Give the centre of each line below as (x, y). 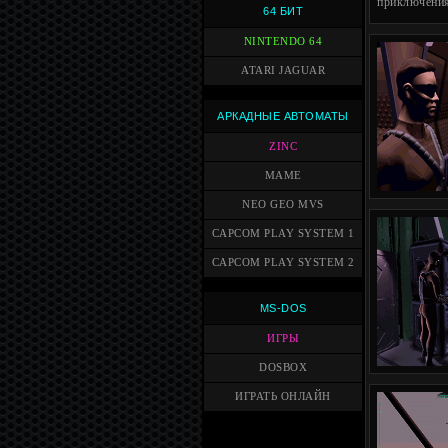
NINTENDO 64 (283, 41)
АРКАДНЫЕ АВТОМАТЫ (283, 116)
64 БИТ (283, 11)
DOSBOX (283, 367)
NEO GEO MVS (283, 204)
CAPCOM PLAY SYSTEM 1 (283, 233)
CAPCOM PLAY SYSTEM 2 (283, 262)
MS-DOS (283, 308)
